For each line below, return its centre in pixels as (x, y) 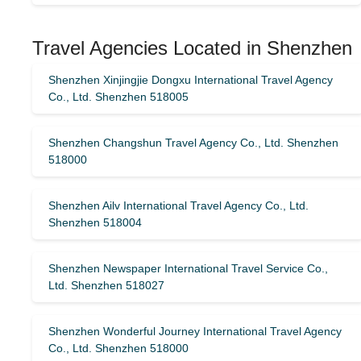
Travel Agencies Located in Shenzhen (192, 48)
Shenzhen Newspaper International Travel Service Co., (188, 268)
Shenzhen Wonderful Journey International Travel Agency (195, 331)
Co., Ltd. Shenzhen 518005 (118, 97)
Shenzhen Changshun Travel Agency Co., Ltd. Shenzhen (193, 143)
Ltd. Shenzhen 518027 (106, 285)
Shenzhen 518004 (95, 222)
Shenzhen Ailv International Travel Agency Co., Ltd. (178, 205)
